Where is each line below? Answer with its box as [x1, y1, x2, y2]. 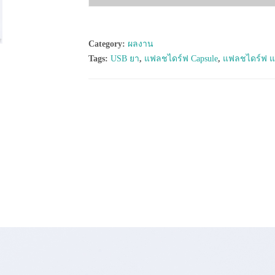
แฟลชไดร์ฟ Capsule [144, 54, 218, 63]
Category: [88, 39, 128, 48]
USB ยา [110, 54, 139, 63]
